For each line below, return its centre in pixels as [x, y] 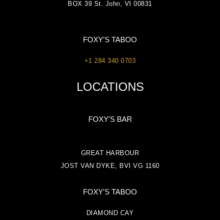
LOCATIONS [110, 86]
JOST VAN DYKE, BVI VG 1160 [110, 165]
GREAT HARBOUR [110, 153]
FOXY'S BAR [110, 119]
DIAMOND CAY [110, 213]
